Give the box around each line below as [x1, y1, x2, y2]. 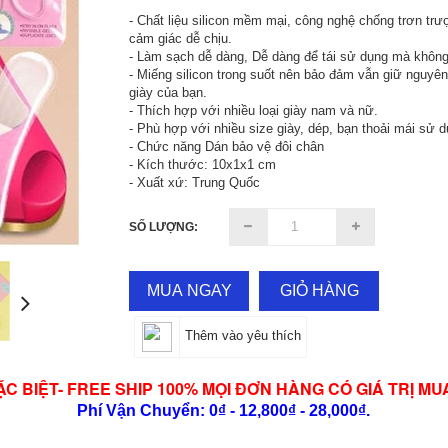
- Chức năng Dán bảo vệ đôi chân [129, 138, 325, 154]
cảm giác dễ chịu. [129, 30, 233, 46]
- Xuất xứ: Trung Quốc [129, 174, 261, 190]
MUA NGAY [146, 281, 232, 299]
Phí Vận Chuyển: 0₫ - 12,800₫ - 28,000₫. [77, 401, 371, 419]
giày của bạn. [129, 84, 212, 100]
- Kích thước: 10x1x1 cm [129, 156, 277, 172]
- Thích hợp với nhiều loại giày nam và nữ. [129, 102, 379, 118]
